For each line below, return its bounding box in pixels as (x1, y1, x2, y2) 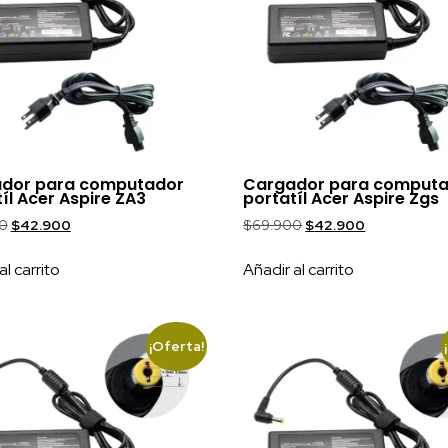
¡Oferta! (149, 337, 205, 356)
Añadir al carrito (243, 258, 355, 280)
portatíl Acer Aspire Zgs (243, 186, 440, 210)
